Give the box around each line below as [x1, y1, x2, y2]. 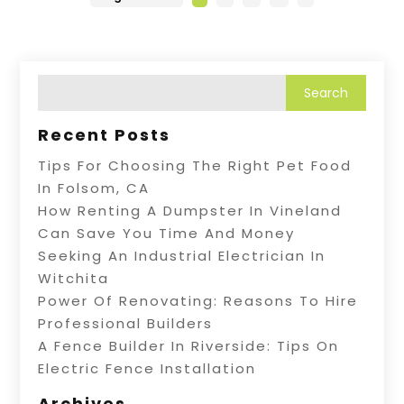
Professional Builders [38, 314, 214, 334]
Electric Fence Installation [38, 359, 257, 379]
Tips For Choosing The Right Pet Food [38, 156, 353, 176]
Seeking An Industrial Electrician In [38, 246, 326, 266]
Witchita [38, 269, 110, 289]
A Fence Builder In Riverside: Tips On [38, 336, 340, 356]
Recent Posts [38, 124, 171, 147]
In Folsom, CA [38, 179, 151, 198]
